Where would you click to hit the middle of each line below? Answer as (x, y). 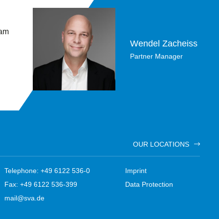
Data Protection (149, 184)
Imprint (136, 171)
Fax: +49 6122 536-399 (41, 184)
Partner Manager (156, 56)
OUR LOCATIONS (161, 144)
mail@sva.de (24, 198)
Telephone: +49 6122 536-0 (47, 171)
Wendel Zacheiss (164, 43)
